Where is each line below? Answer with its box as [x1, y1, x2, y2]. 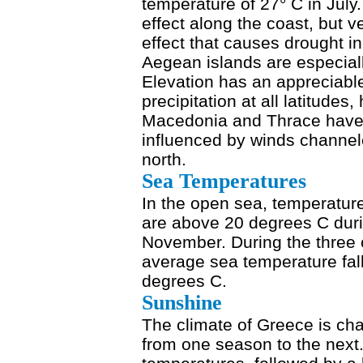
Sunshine [142, 291, 222, 314]
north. [142, 150, 186, 169]
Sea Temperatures [142, 169, 306, 193]
